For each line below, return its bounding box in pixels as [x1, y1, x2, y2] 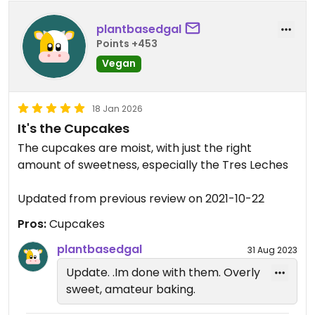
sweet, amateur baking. [66, 281, 195, 298]
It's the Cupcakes [18, 120, 129, 138]
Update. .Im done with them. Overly [66, 264, 112, 281]
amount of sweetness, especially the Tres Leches [18, 157, 288, 174]
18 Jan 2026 [92, 103, 143, 115]
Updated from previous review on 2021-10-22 [18, 191, 264, 207]
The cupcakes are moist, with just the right [18, 140, 252, 157]
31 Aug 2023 [247, 243, 297, 256]
